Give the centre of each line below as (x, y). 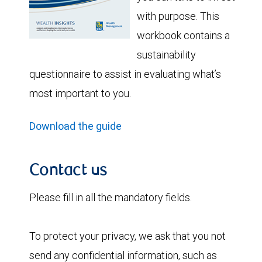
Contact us (68, 171)
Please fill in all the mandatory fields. (111, 197)
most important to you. (80, 93)
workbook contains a (183, 35)
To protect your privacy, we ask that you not (127, 236)
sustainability (166, 54)
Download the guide (75, 126)
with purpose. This (178, 16)
